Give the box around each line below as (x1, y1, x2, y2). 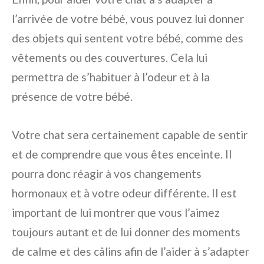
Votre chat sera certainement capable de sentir (12, 128, 247, 141)
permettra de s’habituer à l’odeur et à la (12, 70, 210, 84)
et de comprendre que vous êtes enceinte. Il (12, 147, 232, 161)
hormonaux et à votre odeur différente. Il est (12, 186, 237, 200)
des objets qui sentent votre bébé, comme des (12, 31, 243, 45)
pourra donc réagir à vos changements (12, 167, 202, 180)
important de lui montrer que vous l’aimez (12, 206, 220, 219)
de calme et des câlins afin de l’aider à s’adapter (12, 245, 249, 258)
